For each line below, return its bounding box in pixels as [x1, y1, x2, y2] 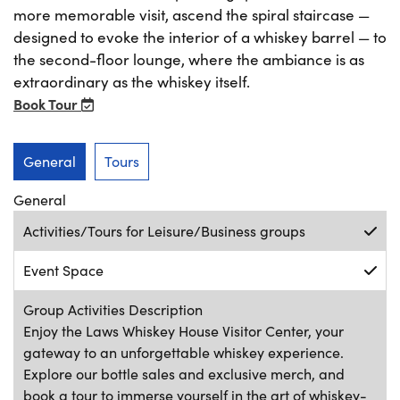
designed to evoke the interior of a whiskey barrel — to [13, 26, 387, 47]
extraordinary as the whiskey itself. [13, 71, 250, 92]
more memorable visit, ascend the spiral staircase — [13, 4, 370, 25]
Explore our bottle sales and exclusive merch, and [23, 363, 345, 383]
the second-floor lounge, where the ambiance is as [13, 48, 364, 70]
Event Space [23, 260, 104, 279]
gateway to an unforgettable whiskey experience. [23, 342, 344, 362]
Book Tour [13, 93, 81, 113]
